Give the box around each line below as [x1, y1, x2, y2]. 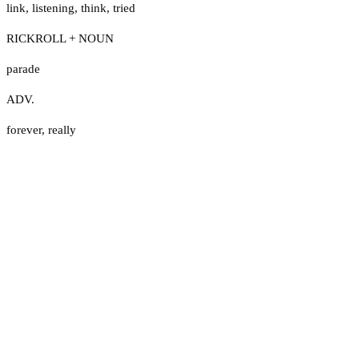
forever [6, 123, 42, 136]
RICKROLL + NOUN [6, 31, 114, 45]
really [48, 123, 76, 136]
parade [6, 62, 40, 75]
